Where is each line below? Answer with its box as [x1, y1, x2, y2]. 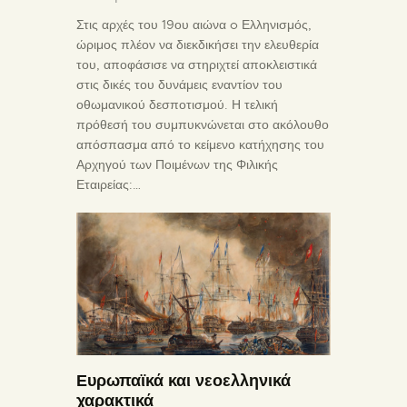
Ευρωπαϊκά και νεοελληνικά [76, 369, 291, 391]
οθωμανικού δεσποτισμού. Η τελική [76, 95, 278, 113]
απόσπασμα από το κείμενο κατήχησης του [76, 135, 324, 153]
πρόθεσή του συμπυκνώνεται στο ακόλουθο [76, 115, 329, 133]
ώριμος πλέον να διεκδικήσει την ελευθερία [76, 35, 319, 53]
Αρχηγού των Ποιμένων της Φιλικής [76, 155, 278, 173]
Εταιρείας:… [76, 175, 141, 193]
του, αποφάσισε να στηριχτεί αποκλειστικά [76, 55, 317, 73]
